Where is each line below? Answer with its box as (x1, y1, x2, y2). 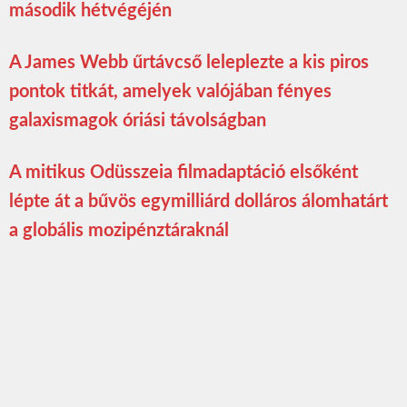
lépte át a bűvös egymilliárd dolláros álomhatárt (9, 193, 388, 212)
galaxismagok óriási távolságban (9, 112, 266, 131)
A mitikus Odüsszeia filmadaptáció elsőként (9, 164, 358, 183)
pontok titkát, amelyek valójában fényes (9, 83, 332, 102)
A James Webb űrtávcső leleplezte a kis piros (9, 54, 369, 73)
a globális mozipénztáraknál (9, 222, 229, 241)
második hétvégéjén (9, 2, 172, 21)
